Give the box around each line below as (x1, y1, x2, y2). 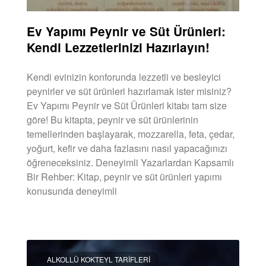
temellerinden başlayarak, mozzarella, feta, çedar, (27, 126, 235, 141)
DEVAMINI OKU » (27, 216, 84, 227)
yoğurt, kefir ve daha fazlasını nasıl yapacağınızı (27, 141, 227, 155)
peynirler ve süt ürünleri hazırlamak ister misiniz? (27, 84, 232, 98)
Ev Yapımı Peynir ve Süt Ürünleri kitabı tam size (27, 98, 227, 112)
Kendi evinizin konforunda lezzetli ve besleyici (27, 69, 221, 84)
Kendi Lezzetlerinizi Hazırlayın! (27, 38, 210, 56)
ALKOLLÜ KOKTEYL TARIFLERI (47, 254, 151, 264)
